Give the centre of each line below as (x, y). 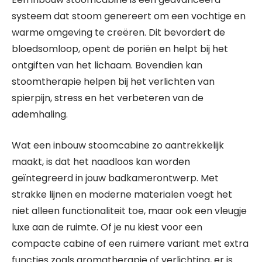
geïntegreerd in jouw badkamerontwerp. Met (115, 178)
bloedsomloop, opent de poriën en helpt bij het (120, 49)
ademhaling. (40, 114)
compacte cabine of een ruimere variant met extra (130, 244)
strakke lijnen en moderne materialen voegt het (122, 194)
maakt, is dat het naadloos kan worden (101, 162)
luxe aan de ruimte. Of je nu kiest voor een (107, 227)
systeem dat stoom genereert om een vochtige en (129, 16)
